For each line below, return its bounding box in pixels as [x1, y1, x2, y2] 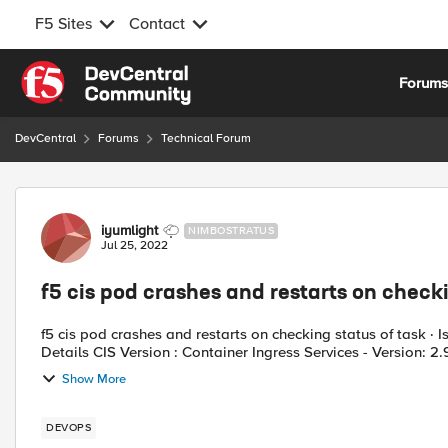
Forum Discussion [13, 186, 230, 211]
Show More [62, 370, 126, 387]
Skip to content [35, 63, 137, 81]
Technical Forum [161, 131, 251, 146]
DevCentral [15, 131, 76, 146]
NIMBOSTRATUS [188, 224, 274, 237]
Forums [98, 131, 139, 146]
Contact [129, 14, 185, 34]
